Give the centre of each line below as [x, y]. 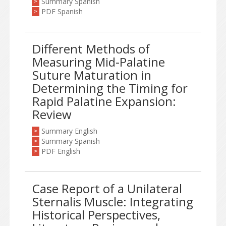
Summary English [69, 131]
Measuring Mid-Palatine [99, 62]
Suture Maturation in [92, 75]
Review [52, 114]
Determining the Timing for [110, 88]
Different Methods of [91, 49]
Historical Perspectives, [96, 215]
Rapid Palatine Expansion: [104, 101]
